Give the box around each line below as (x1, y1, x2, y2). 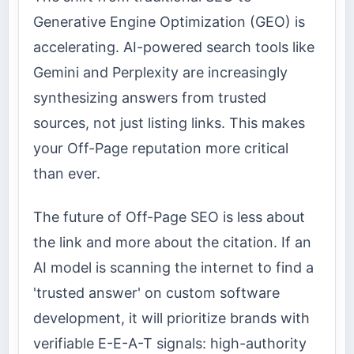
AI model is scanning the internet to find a (33, 258, 314, 276)
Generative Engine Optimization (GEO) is (33, 13, 305, 31)
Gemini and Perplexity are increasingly (33, 64, 288, 81)
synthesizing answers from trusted (33, 89, 266, 107)
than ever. (33, 165, 100, 183)
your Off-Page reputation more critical (33, 140, 288, 157)
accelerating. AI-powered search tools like (33, 39, 314, 56)
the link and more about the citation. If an (33, 233, 311, 250)
